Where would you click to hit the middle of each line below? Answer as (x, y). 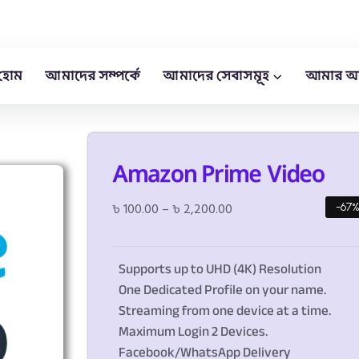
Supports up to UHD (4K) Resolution (220, 269)
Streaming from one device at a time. (225, 311)
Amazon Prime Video (219, 173)
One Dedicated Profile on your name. (222, 290)
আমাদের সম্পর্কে (93, 76)
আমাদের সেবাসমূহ (216, 76)
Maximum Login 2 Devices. (193, 331)
